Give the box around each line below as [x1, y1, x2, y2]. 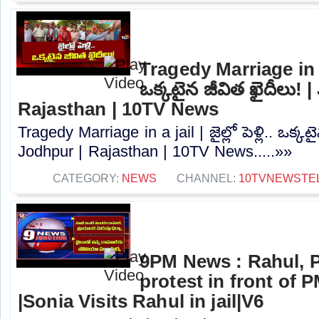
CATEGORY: [52, 172, 122, 185]
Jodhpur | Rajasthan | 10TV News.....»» [18, 142, 293, 161]
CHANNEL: [176, 172, 239, 185]
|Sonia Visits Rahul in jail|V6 [18, 291, 264, 312]
